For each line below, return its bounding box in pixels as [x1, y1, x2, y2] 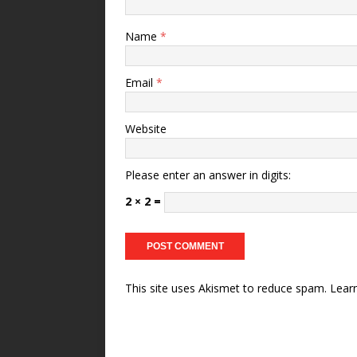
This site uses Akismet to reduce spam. [125, 280, 330, 296]
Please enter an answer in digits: [125, 167, 291, 182]
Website [125, 120, 167, 136]
